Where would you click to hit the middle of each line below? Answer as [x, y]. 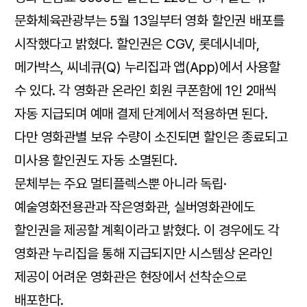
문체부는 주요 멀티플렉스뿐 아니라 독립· [121, 183]
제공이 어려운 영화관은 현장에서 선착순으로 [131, 277]
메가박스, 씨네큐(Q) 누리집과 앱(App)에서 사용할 [147, 67]
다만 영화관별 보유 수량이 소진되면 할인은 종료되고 [151, 137]
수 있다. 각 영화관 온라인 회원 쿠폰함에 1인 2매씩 [145, 90]
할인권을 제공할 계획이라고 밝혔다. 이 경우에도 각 [147, 230]
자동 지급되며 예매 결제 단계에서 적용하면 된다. [141, 113]
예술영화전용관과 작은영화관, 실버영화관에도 [135, 207]
